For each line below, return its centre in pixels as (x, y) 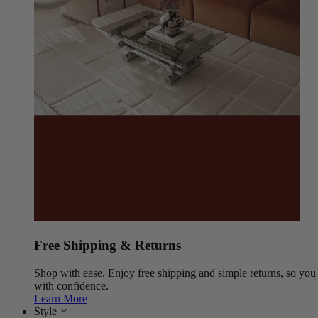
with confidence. (71, 285)
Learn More (61, 298)
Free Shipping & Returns (108, 245)
